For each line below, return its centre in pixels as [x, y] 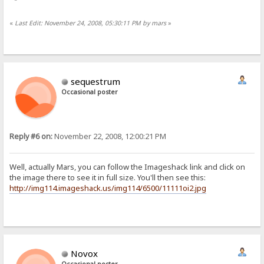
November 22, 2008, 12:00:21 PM [110, 137]
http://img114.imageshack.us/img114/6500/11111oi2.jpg [108, 188]
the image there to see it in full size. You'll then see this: [108, 177]
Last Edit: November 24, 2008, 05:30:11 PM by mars [91, 23]
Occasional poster [90, 92]
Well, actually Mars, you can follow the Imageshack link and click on [128, 166]
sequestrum [96, 82]
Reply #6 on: [31, 137]
